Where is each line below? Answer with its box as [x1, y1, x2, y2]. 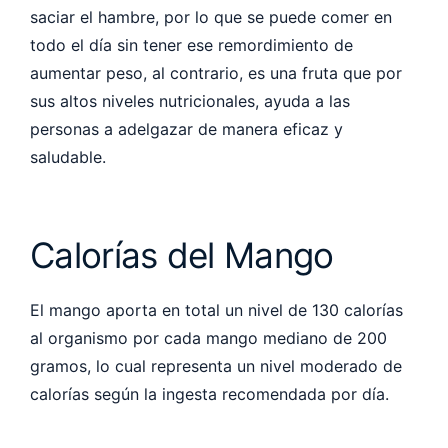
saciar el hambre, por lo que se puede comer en [30, 6, 392, 27]
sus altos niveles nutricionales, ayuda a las [30, 90, 350, 111]
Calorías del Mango [30, 233, 343, 276]
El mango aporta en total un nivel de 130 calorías [30, 299, 403, 320]
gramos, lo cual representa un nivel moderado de [30, 355, 402, 376]
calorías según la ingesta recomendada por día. [30, 383, 394, 404]
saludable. [30, 146, 111, 167]
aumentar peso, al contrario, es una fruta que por [30, 62, 402, 83]
